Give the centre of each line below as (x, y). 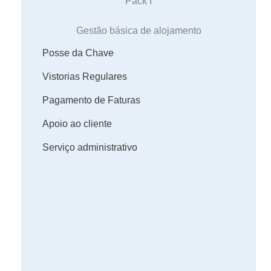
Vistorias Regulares (85, 76)
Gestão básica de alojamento (139, 30)
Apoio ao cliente (77, 123)
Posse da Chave (78, 53)
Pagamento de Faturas (91, 100)
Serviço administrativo (90, 147)
